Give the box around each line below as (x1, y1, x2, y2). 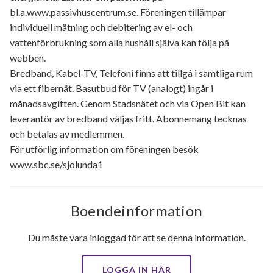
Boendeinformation (70, 202, 203, 220)
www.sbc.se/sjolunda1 (10, 158, 103, 171)
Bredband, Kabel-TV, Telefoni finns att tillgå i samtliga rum (10, 67, 253, 79)
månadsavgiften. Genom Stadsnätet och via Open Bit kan (10, 97, 246, 110)
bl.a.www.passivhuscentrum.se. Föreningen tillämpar (10, 6, 226, 18)
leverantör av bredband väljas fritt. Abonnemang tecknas (10, 113, 247, 125)
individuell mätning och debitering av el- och (10, 21, 193, 34)
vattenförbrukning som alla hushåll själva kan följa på (10, 37, 229, 49)
